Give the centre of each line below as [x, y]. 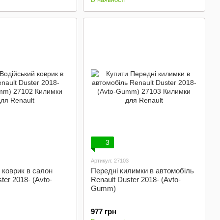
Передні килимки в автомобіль [142, 171]
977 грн [103, 211]
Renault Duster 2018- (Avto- [136, 179]
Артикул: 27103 [110, 161]
